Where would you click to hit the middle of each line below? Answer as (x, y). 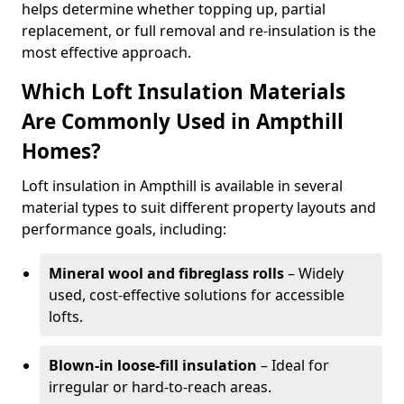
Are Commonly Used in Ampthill (183, 121)
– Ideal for (293, 365)
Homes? (61, 151)
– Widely (314, 273)
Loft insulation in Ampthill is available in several (182, 186)
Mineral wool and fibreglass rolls (166, 273)
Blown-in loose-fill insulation (153, 365)
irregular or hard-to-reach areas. (160, 387)
